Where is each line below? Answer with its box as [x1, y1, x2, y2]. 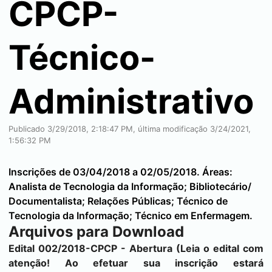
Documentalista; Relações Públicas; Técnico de [8, 195, 228, 207]
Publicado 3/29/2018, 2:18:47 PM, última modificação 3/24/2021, [8, 124, 251, 134]
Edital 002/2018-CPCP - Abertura [8, 242, 172, 254]
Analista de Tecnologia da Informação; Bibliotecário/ [8, 180, 251, 192]
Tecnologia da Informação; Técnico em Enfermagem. [8, 209, 253, 222]
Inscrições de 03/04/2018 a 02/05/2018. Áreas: [8, 166, 233, 178]
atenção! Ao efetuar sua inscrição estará [8, 257, 263, 269]
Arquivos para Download [8, 223, 184, 240]
